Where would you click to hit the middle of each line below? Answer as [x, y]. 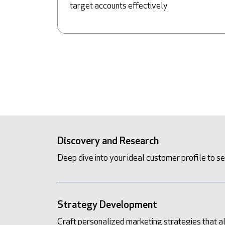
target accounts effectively [119, 6]
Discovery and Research [108, 141]
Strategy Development [107, 205]
